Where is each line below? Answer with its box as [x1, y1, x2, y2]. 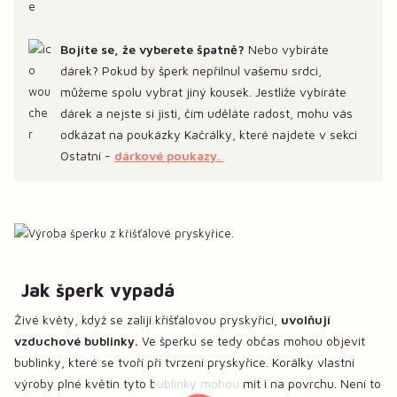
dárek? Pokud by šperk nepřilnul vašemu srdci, [60, 63, 322, 79]
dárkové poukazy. [114, 148, 224, 164]
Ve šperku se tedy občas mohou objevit [138, 332, 365, 348]
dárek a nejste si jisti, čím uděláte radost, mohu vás [60, 105, 353, 121]
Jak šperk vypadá [21, 278, 175, 300]
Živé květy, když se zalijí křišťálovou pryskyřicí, [14, 311, 281, 327]
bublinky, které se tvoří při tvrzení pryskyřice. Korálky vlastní [14, 354, 354, 370]
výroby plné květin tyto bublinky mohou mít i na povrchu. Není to [14, 375, 381, 391]
